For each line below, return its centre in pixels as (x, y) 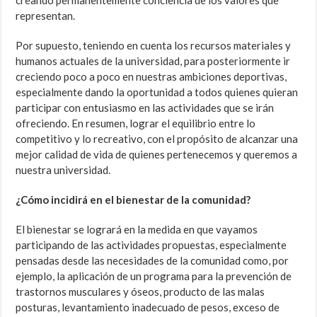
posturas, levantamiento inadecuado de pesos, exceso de (148, 307)
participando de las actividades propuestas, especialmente (151, 245)
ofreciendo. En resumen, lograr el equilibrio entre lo (136, 123)
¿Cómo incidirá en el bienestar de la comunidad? (133, 200)
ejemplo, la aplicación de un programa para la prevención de (154, 276)
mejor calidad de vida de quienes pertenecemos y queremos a (157, 155)
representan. (46, 16)
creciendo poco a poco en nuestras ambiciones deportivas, (151, 77)
